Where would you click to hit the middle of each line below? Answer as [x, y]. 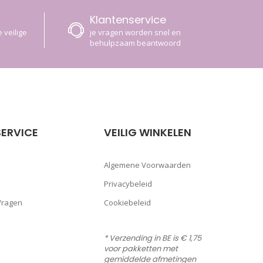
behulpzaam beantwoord [135, 43]
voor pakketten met [141, 249]
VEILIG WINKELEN [148, 133]
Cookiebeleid [128, 203]
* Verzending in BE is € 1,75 [153, 238]
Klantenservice [128, 20]
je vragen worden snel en [135, 33]
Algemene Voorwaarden [148, 165]
